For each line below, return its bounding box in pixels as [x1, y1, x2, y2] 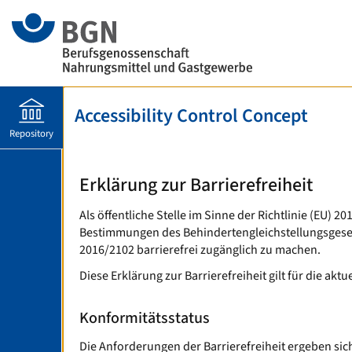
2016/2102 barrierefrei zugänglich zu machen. [79, 240, 321, 258]
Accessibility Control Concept [75, 102, 308, 130]
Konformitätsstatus [79, 307, 210, 329]
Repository [9, 126, 53, 141]
